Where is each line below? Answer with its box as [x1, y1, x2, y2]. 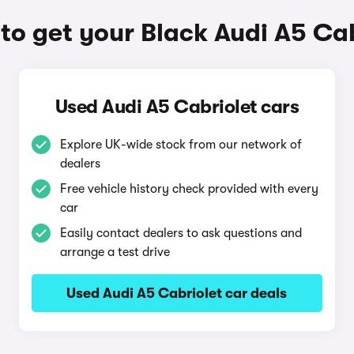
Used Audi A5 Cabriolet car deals [66, 285, 288, 301]
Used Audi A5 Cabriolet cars [55, 96, 299, 118]
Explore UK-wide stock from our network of [59, 137, 302, 152]
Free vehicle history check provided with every [59, 182, 318, 196]
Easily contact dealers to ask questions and [59, 226, 302, 240]
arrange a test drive [59, 245, 170, 259]
